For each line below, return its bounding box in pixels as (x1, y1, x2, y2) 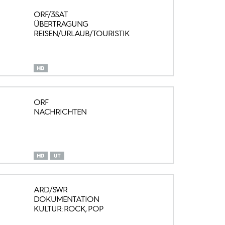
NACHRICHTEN (33, 106, 86, 117)
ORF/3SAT (33, 9, 68, 19)
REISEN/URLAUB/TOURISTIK (33, 28, 130, 38)
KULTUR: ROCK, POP (33, 204, 103, 214)
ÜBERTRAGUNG (33, 19, 88, 29)
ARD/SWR (33, 185, 67, 195)
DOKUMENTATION (33, 194, 99, 204)
